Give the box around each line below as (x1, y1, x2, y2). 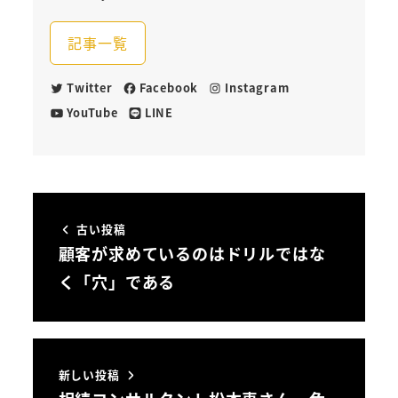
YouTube (66, 104, 118, 122)
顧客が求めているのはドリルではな (58, 242, 326, 266)
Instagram (225, 79, 290, 97)
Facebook (139, 79, 199, 97)
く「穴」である (58, 270, 176, 294)
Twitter (66, 79, 113, 97)
